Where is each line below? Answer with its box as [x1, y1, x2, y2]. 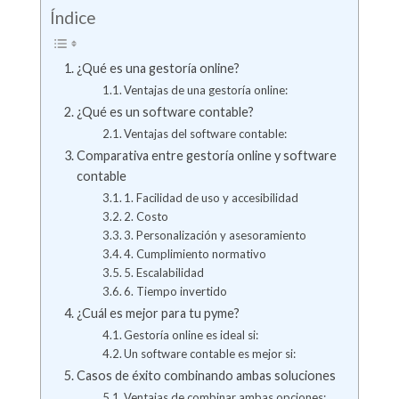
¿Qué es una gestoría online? [76, 60, 240, 76]
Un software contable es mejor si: [124, 346, 297, 361]
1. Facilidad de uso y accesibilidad [124, 190, 299, 205]
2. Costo [124, 208, 169, 224]
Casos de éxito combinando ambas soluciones [76, 367, 336, 383]
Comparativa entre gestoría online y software [76, 147, 337, 163]
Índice [49, 7, 96, 28]
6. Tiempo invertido [124, 283, 228, 298]
